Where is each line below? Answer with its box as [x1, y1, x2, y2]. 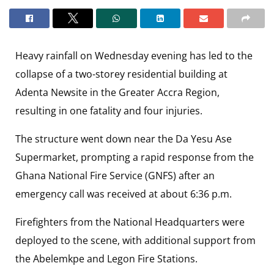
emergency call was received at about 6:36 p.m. [15, 187, 232, 201]
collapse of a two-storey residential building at [15, 67, 228, 81]
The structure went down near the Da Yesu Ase [15, 131, 232, 146]
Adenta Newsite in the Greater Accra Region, [15, 85, 220, 99]
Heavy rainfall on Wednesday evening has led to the [15, 48, 253, 62]
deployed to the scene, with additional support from [15, 233, 256, 247]
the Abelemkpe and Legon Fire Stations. [15, 251, 198, 265]
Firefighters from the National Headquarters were [15, 215, 245, 229]
